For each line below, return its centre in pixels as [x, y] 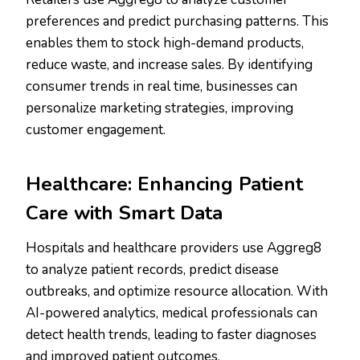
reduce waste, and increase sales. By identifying [169, 65]
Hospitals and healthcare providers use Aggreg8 [174, 248]
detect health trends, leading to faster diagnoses [171, 335]
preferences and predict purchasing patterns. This [177, 22]
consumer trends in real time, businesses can [162, 87]
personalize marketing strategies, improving [160, 108]
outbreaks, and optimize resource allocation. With [177, 292]
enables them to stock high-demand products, [165, 43]
